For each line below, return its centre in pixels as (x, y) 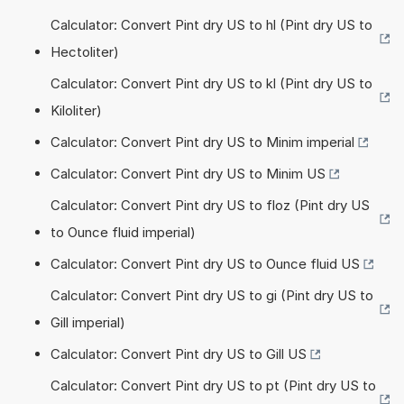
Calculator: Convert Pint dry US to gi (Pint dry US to (212, 295)
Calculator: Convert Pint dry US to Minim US (188, 173)
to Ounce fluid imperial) (123, 232)
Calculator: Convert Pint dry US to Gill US (179, 353)
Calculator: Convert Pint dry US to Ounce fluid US (205, 263)
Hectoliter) (85, 51)
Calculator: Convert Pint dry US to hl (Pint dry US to (211, 24)
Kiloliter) (76, 110)
